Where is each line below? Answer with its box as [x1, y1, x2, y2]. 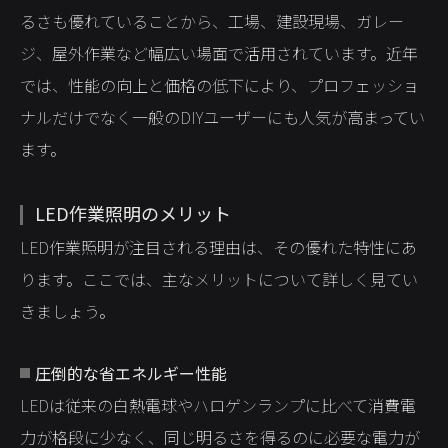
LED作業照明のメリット [35, 200, 231, 226]
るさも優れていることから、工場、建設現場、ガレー [20, 9, 404, 33]
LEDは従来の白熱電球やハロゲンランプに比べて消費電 [20, 393, 416, 417]
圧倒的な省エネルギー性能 [35, 361, 227, 385]
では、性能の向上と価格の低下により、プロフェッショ [20, 73, 419, 97]
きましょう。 [20, 299, 115, 323]
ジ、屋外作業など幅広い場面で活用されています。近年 [20, 41, 418, 65]
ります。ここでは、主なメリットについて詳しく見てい [20, 267, 418, 291]
